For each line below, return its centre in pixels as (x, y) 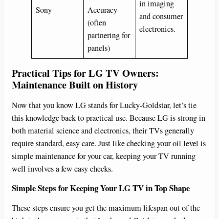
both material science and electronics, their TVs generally (103, 131)
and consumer (161, 16)
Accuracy (103, 10)
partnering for (109, 35)
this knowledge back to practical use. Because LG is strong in (109, 118)
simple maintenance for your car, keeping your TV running (104, 156)
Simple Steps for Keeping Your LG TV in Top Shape (101, 188)
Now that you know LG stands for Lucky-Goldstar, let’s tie (104, 105)
